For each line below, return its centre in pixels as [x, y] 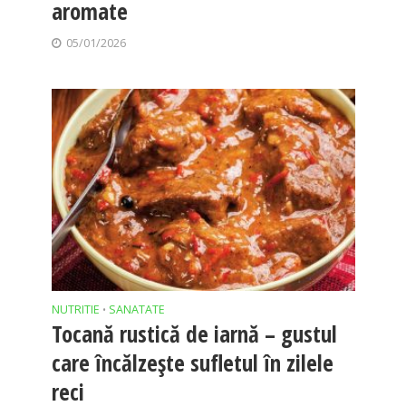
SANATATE [136, 310]
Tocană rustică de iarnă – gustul [194, 334]
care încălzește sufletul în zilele [192, 363]
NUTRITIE [75, 310]
